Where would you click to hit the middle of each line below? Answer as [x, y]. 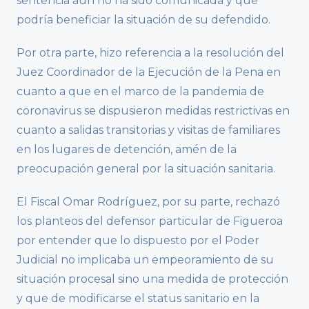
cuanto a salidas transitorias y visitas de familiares [148, 130]
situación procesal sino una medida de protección [152, 279]
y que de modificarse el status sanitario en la [138, 299]
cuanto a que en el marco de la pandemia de [140, 92]
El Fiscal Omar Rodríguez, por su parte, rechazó [148, 202]
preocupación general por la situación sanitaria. [146, 169]
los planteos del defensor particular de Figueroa [150, 221]
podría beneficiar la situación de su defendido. [143, 20]
